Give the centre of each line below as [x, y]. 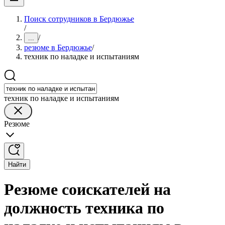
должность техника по [84, 208]
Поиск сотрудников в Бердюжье [79, 19]
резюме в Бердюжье [58, 47]
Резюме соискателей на [87, 190]
